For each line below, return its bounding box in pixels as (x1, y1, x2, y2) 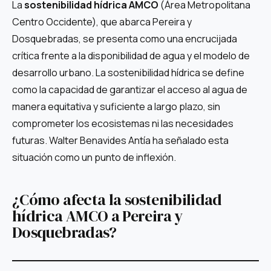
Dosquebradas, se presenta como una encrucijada (12, 31, 237, 45)
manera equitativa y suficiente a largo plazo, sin (12, 99, 220, 113)
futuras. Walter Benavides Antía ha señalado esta (12, 133, 229, 147)
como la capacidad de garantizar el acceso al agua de (12, 82, 247, 96)
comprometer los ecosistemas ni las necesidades (12, 116, 233, 130)
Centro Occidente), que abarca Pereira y (12, 15, 192, 28)
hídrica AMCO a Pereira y (12, 205, 183, 227)
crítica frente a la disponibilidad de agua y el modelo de (12, 48, 250, 62)
